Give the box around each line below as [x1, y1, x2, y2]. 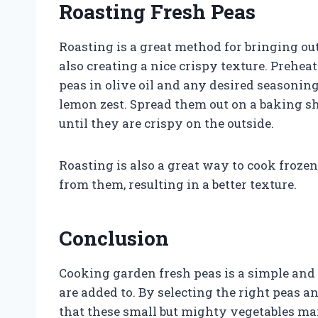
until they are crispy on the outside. [59, 114, 274, 131]
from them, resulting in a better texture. [59, 175, 297, 192]
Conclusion [59, 224, 169, 251]
